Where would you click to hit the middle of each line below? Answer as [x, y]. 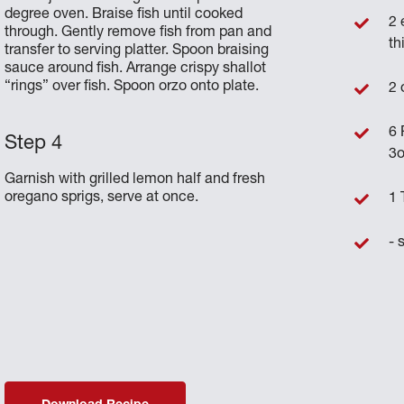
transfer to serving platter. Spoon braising [137, 51]
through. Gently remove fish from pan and [138, 33]
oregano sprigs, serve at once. [102, 198]
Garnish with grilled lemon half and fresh [135, 180]
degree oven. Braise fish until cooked [124, 15]
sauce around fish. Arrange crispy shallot [136, 69]
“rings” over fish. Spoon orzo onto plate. [132, 87]
